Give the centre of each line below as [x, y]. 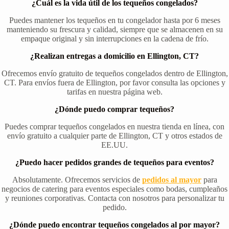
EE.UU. [114, 145]
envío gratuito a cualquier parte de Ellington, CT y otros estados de [114, 136]
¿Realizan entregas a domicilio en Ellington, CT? [114, 56]
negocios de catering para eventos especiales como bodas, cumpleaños [114, 189]
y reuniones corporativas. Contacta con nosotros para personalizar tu [114, 198]
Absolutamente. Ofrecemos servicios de [77, 180]
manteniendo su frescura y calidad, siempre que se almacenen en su [114, 30]
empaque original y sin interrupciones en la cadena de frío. [114, 39]
